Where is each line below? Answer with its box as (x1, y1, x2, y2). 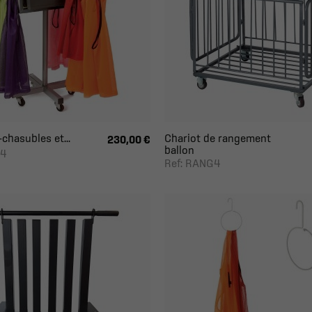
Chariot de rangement (164, 132, 271, 144)
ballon (164, 143, 194, 156)
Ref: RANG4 (164, 157, 221, 169)
